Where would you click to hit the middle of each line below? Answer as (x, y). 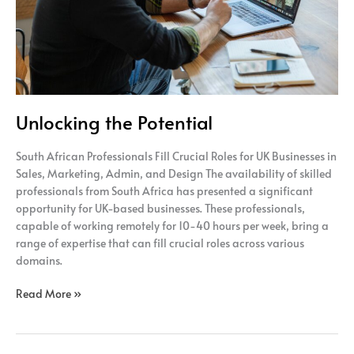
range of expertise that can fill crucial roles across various (160, 243)
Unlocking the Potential (114, 122)
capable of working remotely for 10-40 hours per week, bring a (172, 225)
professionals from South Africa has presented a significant (164, 190)
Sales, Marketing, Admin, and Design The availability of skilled (174, 173)
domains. (39, 260)
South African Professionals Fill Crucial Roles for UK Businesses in (176, 156)
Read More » (49, 294)
